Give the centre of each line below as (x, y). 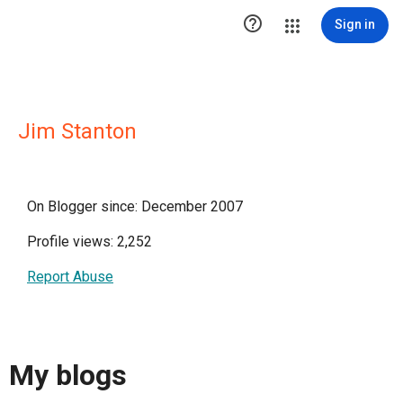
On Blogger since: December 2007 (135, 206)
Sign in (355, 24)
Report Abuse (70, 277)
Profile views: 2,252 (90, 242)
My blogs (68, 376)
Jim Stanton (77, 131)
